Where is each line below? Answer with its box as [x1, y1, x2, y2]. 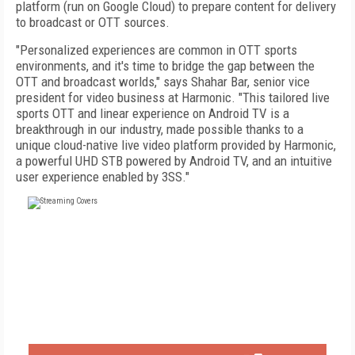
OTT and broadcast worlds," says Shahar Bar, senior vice [16, 74, 310, 90]
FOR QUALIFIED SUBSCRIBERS [97, 316, 258, 332]
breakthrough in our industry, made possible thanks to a [16, 121, 303, 137]
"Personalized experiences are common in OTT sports [16, 42, 297, 58]
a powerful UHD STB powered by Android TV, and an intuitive [16, 153, 332, 169]
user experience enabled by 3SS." [16, 169, 189, 185]
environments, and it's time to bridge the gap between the [16, 58, 315, 74]
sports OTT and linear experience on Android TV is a [16, 105, 289, 121]
